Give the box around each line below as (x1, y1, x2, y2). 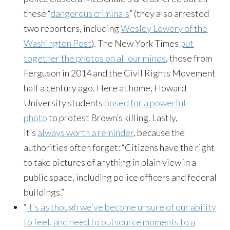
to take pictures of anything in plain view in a (24, 156, 197, 168)
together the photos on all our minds (24, 52, 166, 64)
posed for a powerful (104, 97, 186, 108)
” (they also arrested (129, 7, 209, 19)
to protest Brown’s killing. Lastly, (47, 111, 178, 123)
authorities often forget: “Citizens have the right (24, 141, 215, 153)
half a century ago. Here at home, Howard (24, 82, 187, 93)
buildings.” (24, 186, 65, 198)
